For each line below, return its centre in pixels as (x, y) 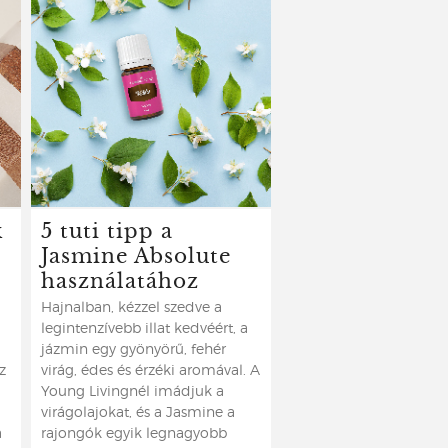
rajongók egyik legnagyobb (134, 434)
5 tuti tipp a (107, 229)
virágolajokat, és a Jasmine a (138, 413)
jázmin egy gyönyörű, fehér (133, 350)
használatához (120, 279)
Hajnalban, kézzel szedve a (131, 308)
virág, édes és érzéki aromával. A (150, 371)
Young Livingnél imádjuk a (132, 392)
